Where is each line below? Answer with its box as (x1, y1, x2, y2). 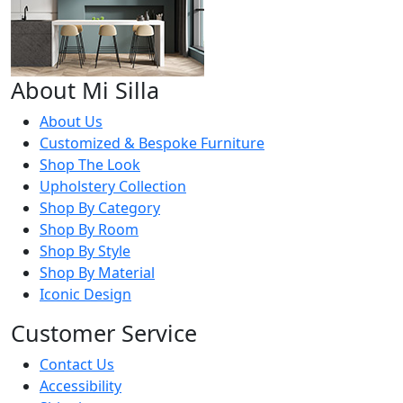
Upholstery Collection (40, 176, 186, 196)
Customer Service (11, 318, 197, 348)
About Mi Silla (11, 75, 159, 105)
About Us (40, 112, 103, 131)
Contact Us (40, 354, 114, 374)
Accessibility (40, 376, 121, 396)
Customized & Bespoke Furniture (40, 133, 264, 153)
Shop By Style (40, 241, 130, 261)
